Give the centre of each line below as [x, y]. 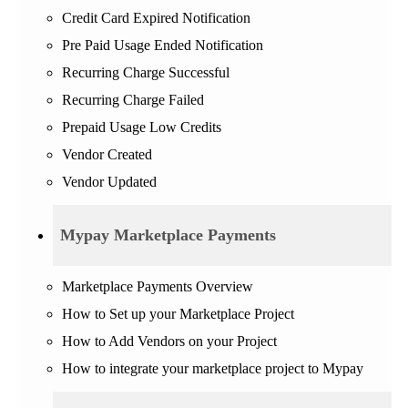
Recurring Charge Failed [133, 100]
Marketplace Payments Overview [158, 287]
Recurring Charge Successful [146, 73]
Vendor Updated [109, 182]
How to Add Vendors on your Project [169, 342]
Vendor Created [107, 155]
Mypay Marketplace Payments [168, 235]
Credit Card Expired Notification [156, 18]
